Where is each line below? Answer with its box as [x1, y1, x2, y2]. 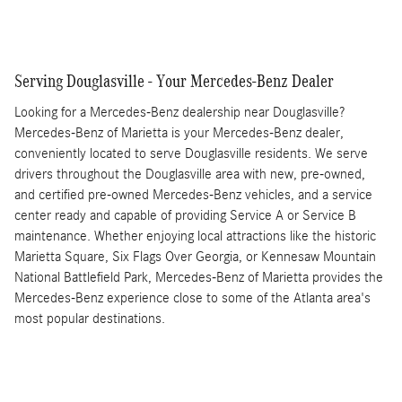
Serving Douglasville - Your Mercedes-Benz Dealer [14, 71, 334, 92]
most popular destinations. [14, 310, 165, 327]
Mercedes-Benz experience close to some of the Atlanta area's [14, 289, 371, 306]
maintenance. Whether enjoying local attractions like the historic [14, 227, 376, 244]
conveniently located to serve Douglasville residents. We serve [14, 144, 368, 162]
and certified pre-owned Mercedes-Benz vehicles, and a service [14, 186, 372, 203]
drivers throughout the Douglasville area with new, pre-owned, [14, 165, 365, 182]
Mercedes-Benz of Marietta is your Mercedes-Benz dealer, [14, 124, 344, 141]
